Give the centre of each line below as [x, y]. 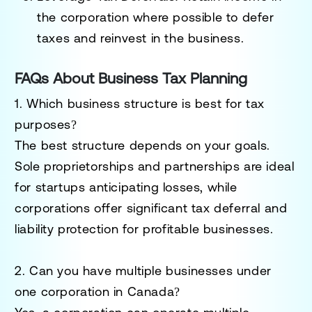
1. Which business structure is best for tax [140, 103]
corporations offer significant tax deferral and [151, 208]
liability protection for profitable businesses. [144, 228]
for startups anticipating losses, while [126, 187]
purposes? [46, 124]
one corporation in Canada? [97, 291]
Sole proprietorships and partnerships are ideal [155, 166]
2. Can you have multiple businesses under [143, 270]
